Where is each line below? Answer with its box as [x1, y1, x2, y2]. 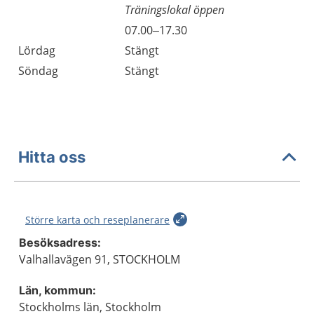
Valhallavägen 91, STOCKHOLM [19, 252, 180, 267]
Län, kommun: [19, 283, 96, 297]
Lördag [18, 43, 55, 58]
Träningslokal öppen [125, 2, 224, 18]
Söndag [18, 63, 58, 78]
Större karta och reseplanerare [25, 213, 170, 226]
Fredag [18, 22, 55, 38]
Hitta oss [18, 147, 86, 166]
